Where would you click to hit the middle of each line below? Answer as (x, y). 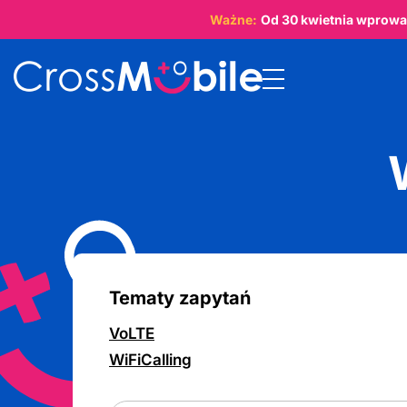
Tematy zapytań (180, 298)
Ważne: (233, 20)
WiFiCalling (150, 360)
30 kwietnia (317, 20)
